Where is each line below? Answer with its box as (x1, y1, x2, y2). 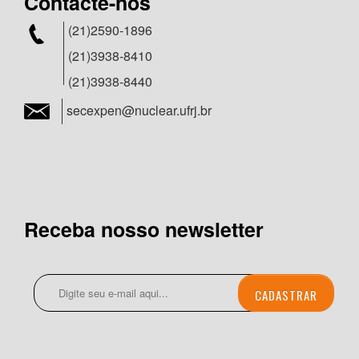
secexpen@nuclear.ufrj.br (67, 100, 212, 119)
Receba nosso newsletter (24, 214, 264, 244)
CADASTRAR (255, 285, 317, 304)
